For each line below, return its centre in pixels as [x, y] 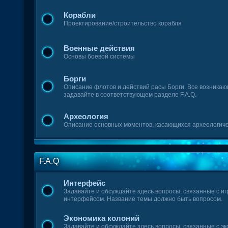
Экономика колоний [102, 218]
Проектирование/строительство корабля [123, 23]
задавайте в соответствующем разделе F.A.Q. [130, 95]
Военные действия [99, 48]
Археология [86, 116]
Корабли [80, 15]
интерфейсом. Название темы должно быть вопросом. [143, 199]
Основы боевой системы [99, 56]
